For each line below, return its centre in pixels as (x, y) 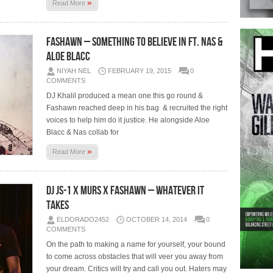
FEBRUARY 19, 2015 (140, 70)
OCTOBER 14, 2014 (157, 219)
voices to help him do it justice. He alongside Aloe (128, 120)
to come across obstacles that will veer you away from (135, 256)
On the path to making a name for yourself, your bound (136, 244)
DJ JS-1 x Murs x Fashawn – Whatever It (126, 190)
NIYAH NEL (74, 70)
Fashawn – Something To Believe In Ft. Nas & (135, 42)
